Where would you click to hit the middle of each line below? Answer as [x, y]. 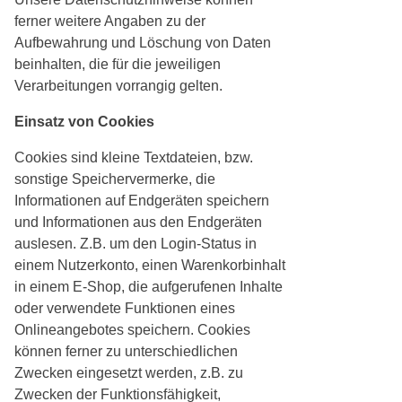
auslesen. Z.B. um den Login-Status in [135, 244]
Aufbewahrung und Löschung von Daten [143, 43]
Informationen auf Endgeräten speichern [142, 201]
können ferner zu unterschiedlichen [126, 352]
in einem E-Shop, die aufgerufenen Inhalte [149, 287]
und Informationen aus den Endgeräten [138, 223]
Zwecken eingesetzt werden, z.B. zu [129, 373]
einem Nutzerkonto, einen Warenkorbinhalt [150, 266]
